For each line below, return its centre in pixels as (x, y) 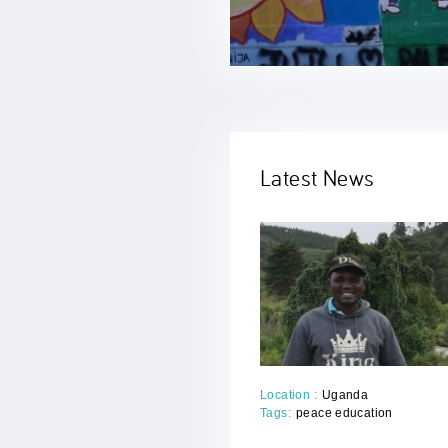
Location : (288, 394)
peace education (344, 412)
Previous (78, 34)
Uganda (345, 394)
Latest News (317, 176)
